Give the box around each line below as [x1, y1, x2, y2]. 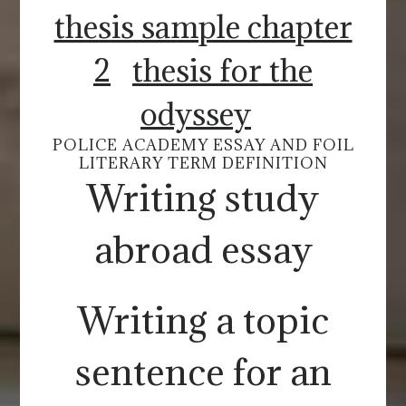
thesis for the [132, 50, 313, 90]
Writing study [87, 173, 319, 221]
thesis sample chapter [53, 6, 353, 46]
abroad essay [93, 225, 313, 273]
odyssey [140, 93, 251, 133]
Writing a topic [77, 295, 329, 343]
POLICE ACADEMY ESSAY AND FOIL [52, 134, 354, 155]
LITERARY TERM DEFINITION [78, 152, 328, 173]
